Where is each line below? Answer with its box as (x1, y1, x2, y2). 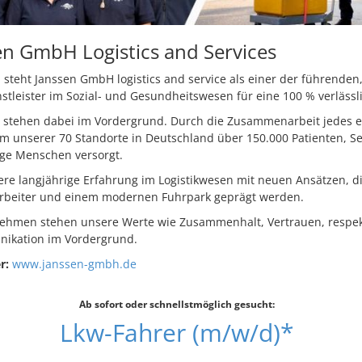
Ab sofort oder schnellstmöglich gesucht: (78, 297, 275, 310)
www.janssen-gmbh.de (11, 255, 137, 271)
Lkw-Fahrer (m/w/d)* (59, 315, 294, 349)
